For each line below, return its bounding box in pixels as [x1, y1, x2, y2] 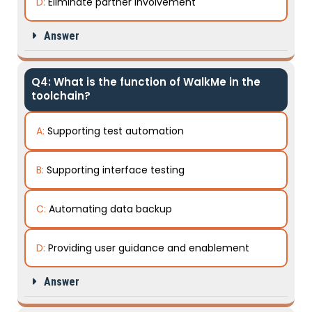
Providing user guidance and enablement [48, 241, 249, 255]
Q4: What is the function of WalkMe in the [31, 75, 260, 89]
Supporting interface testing [47, 163, 185, 177]
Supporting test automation [47, 124, 184, 138]
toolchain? [31, 88, 91, 103]
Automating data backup [49, 202, 172, 216]
